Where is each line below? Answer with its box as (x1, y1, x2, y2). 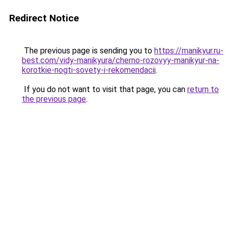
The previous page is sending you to (22, 46, 154, 55)
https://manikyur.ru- (154, 46, 223, 55)
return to (187, 84, 219, 94)
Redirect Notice (9, 12, 79, 24)
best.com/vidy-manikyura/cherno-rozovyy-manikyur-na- (22, 55, 219, 65)
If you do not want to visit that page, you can (22, 84, 187, 94)
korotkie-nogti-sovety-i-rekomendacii (22, 65, 156, 75)
